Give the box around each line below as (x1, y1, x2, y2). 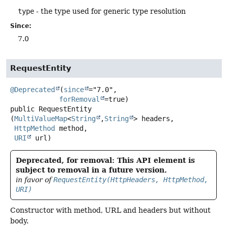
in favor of (16, 175, 53, 184)
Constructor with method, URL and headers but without (10, 206, 211, 214)
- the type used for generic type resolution (34, 7, 186, 15)
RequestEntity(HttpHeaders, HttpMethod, (53, 175, 208, 184)
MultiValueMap (14, 114, 67, 123)
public (10, 104, 35, 113)
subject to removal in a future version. (16, 165, 167, 174)
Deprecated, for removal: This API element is (16, 156, 195, 164)
